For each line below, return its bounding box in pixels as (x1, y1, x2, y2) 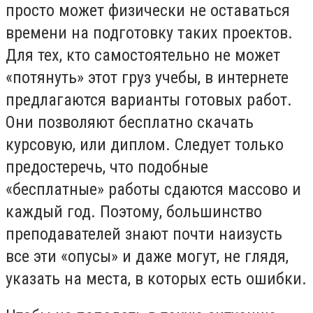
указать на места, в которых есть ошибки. (6, 268, 307, 289)
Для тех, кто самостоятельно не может (6, 45, 280, 65)
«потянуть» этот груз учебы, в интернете (6, 67, 289, 87)
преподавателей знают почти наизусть (6, 224, 282, 244)
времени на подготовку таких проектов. (6, 22, 293, 43)
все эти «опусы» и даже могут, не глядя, (6, 246, 289, 266)
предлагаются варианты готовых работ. (6, 89, 292, 110)
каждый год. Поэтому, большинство (6, 201, 262, 221)
